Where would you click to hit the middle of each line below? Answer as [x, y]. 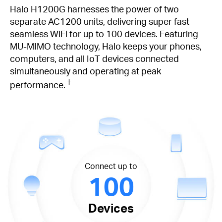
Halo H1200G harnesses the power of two [94, 8]
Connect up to [111, 166]
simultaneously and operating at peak [85, 70]
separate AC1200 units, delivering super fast [100, 21]
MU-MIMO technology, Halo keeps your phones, [106, 46]
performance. [39, 84]
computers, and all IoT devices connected [94, 58]
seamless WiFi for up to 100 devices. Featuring [104, 33]
